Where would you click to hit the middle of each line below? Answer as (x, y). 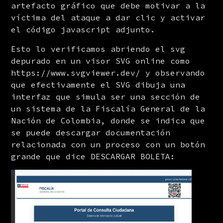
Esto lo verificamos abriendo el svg (98, 49)
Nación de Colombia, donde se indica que (108, 120)
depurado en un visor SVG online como (101, 61)
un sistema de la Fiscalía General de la (108, 109)
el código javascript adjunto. (83, 29)
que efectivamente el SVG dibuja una (98, 85)
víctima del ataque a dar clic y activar (108, 17)
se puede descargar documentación (91, 132)
